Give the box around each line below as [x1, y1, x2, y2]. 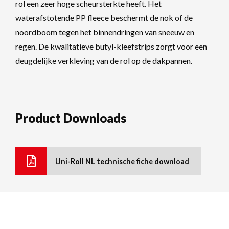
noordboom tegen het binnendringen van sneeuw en [15, 27, 194, 37]
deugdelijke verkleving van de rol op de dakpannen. [15, 56, 192, 66]
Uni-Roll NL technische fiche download [55, 156, 189, 166]
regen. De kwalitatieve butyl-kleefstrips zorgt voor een [15, 41, 207, 52]
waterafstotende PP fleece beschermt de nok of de [15, 13, 193, 23]
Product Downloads [15, 110, 126, 126]
